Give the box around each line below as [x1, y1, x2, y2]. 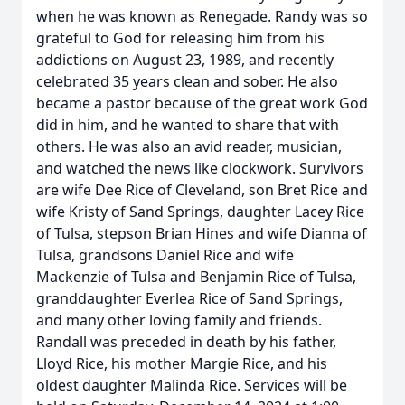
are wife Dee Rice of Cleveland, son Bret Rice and [36, 180, 368, 200]
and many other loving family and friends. [36, 310, 322, 330]
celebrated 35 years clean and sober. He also [36, 71, 338, 91]
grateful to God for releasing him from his [36, 28, 325, 48]
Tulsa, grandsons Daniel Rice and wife [36, 245, 294, 265]
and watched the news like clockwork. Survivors [36, 158, 363, 178]
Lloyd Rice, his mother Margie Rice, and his [36, 353, 327, 373]
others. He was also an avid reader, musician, [36, 137, 342, 156]
